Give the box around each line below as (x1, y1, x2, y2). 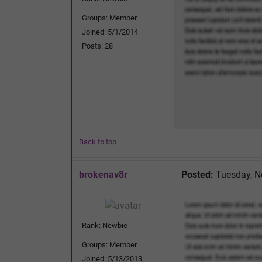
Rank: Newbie (82, 220, 127, 230)
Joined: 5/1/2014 (82, 27, 138, 36)
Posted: (181, 168, 213, 180)
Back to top (79, 137, 116, 146)
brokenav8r (79, 168, 127, 180)
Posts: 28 (82, 41, 113, 50)
